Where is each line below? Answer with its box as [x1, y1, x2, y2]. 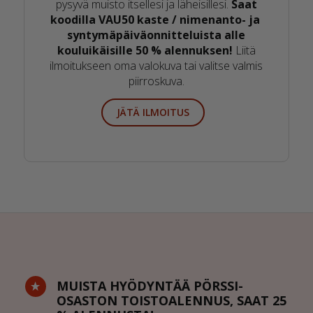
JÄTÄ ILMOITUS [116, 105, 189, 119]
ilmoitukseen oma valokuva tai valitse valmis [50, 58, 263, 74]
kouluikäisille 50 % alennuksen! [57, 43, 233, 59]
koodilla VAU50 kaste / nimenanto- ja [50, 12, 263, 28]
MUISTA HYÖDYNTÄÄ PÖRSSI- [56, 277, 243, 294]
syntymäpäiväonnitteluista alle [67, 27, 246, 43]
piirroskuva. [128, 73, 184, 89]
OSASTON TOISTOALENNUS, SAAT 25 [56, 291, 286, 309]
